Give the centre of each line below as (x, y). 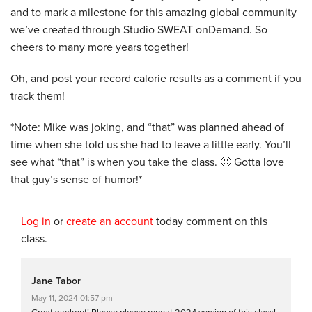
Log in (36, 221)
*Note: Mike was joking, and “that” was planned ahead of (147, 127)
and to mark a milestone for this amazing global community (154, 12)
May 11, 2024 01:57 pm (72, 298)
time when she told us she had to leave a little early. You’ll (151, 145)
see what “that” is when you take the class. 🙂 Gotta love (147, 162)
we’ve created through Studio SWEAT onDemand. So (139, 30)
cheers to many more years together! (100, 47)
